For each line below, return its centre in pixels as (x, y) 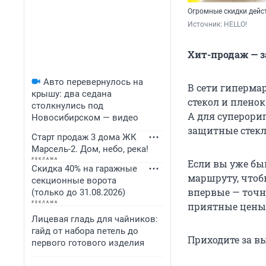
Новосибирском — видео (85, 118)
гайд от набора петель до (85, 231)
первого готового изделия (88, 243)
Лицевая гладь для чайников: (95, 219)
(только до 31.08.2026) (78, 192)
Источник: (206, 25)
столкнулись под (67, 106)
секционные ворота (74, 180)
